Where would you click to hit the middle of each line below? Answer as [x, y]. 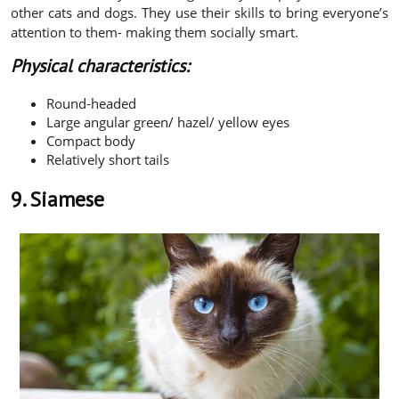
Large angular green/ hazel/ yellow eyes [168, 122]
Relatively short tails [108, 159]
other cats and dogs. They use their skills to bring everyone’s [199, 12]
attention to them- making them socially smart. [155, 32]
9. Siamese [57, 199]
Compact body [91, 140]
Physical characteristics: [100, 65]
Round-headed [91, 103]
